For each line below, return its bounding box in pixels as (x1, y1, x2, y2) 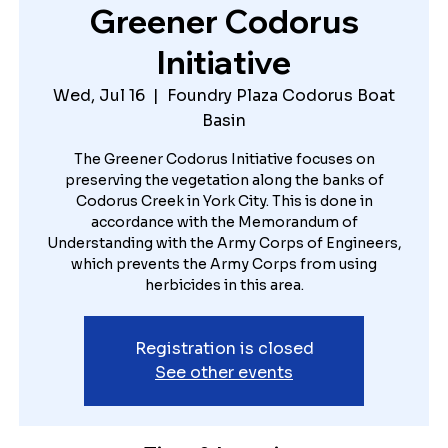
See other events (155, 361, 293, 383)
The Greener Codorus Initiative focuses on (73, 149, 375, 168)
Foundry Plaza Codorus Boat (167, 84, 395, 106)
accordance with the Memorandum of (90, 212, 358, 231)
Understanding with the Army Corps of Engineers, (46, 233, 402, 252)
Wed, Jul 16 (53, 84, 145, 106)
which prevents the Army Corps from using (71, 254, 377, 273)
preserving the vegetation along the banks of (64, 170, 384, 189)
